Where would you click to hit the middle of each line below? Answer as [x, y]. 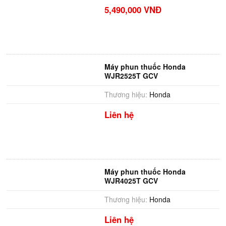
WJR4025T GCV [131, 181]
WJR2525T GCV [131, 76]
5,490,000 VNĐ [133, 10]
